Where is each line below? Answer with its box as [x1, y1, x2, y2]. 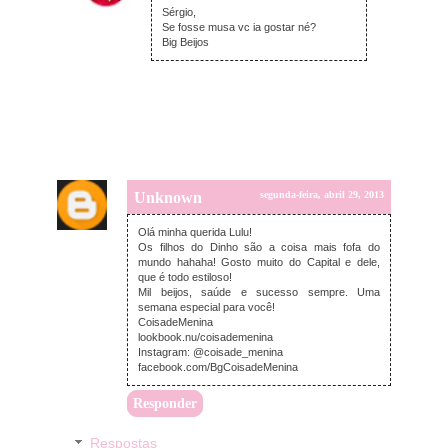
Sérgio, [162, 6, 196, 19]
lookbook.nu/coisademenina [138, 331, 273, 344]
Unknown [134, 189, 202, 207]
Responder [133, 396, 197, 412]
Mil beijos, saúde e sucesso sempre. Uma [138, 286, 380, 299]
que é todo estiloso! [138, 271, 232, 284]
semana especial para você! [138, 301, 275, 314]
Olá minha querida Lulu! [138, 226, 252, 239]
